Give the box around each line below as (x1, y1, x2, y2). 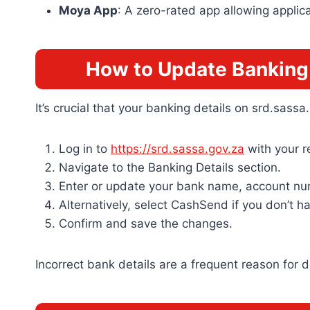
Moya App (59, 3, 118, 17)
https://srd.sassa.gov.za (111, 141, 244, 156)
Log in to (59, 141, 111, 156)
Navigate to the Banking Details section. (59, 160, 281, 174)
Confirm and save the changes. (59, 216, 232, 230)
